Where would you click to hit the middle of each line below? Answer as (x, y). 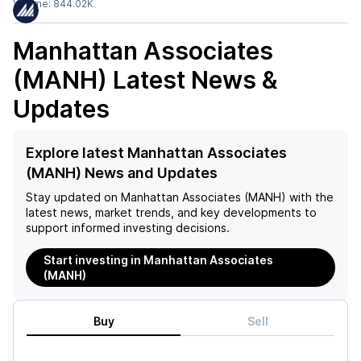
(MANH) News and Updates (122, 173)
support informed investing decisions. (128, 228)
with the (310, 197)
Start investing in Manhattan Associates (158, 260)
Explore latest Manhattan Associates (156, 153)
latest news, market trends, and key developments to (171, 212)
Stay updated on (72, 197)
